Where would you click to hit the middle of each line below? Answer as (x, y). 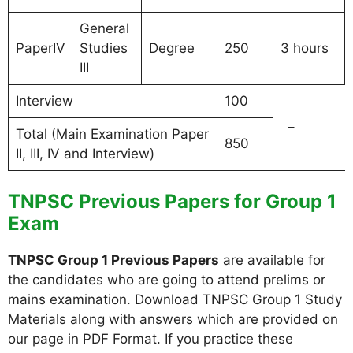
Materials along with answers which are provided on (173, 319)
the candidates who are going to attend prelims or (167, 280)
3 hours (304, 48)
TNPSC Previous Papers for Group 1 (172, 201)
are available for (272, 260)
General (104, 28)
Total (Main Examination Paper (112, 134)
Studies (103, 48)
